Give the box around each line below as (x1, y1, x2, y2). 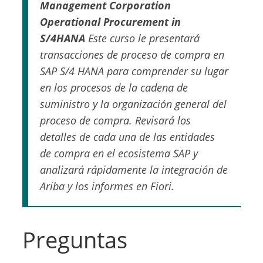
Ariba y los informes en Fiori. (40, 179, 175, 194)
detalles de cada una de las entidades (40, 130, 215, 144)
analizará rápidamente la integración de (40, 163, 228, 177)
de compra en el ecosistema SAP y (40, 146, 198, 161)
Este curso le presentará (85, 31, 200, 46)
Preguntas (22, 224, 128, 255)
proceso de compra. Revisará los (40, 113, 191, 128)
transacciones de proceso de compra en (40, 48, 225, 62)
